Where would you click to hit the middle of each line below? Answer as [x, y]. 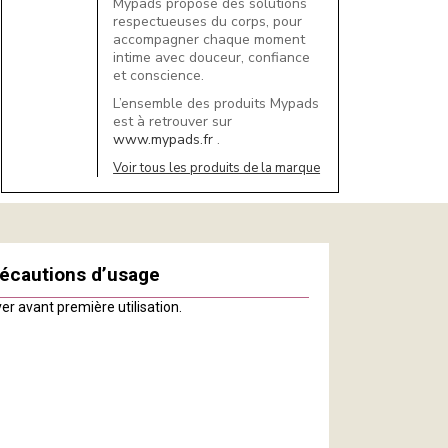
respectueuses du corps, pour [208, 21]
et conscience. [159, 75]
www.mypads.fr [165, 139]
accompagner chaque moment [209, 39]
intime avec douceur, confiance [212, 57]
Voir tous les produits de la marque [217, 167]
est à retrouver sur [173, 121]
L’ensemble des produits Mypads [216, 103]
